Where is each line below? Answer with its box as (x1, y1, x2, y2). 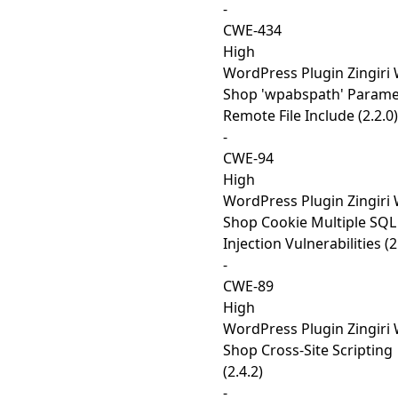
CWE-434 (223, 20, 282, 40)
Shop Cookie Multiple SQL (223, 212, 396, 232)
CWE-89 (223, 276, 274, 296)
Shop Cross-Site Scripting (223, 340, 393, 360)
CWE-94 (223, 148, 274, 168)
